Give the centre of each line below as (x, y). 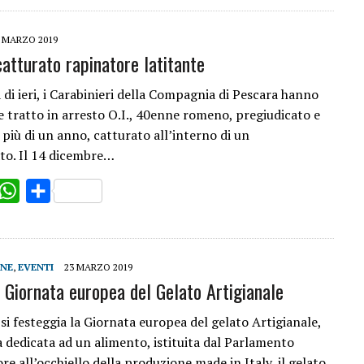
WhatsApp (51, 191)
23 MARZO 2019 (98, 267)
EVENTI (36, 267)
